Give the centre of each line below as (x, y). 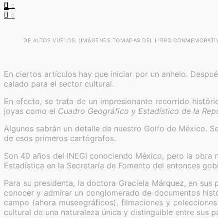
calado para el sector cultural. (59, 83)
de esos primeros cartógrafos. (60, 138)
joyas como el (31, 111)
